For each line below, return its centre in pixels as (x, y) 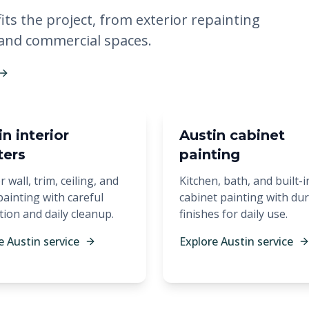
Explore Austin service (236, 241)
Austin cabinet (232, 135)
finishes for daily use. (233, 214)
